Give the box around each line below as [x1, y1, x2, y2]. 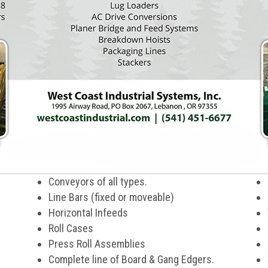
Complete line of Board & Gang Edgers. [48, 253, 214, 266]
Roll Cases [48, 222, 93, 234]
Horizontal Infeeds [48, 206, 128, 219]
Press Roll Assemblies [48, 237, 145, 250]
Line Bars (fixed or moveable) [48, 191, 174, 203]
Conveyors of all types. [48, 175, 147, 188]
